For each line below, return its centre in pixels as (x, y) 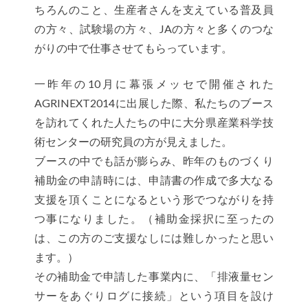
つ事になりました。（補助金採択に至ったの (154, 218)
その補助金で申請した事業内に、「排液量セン (154, 276)
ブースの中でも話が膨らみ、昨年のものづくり (154, 160)
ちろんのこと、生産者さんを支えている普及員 (154, 9)
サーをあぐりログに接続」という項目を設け (154, 295)
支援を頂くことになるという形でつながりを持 (154, 199)
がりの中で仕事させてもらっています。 (133, 47)
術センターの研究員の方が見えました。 (133, 141)
